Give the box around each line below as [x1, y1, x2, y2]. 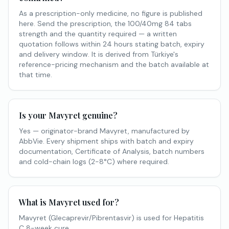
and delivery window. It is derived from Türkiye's [19, 50, 178, 59]
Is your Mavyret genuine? [19, 110, 118, 121]
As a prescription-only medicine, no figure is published [19, 9, 202, 18]
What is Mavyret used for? [19, 197, 119, 208]
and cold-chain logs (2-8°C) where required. [19, 157, 169, 166]
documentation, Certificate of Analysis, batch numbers [19, 147, 204, 156]
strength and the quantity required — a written [19, 29, 177, 38]
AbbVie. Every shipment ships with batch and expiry [19, 136, 194, 146]
